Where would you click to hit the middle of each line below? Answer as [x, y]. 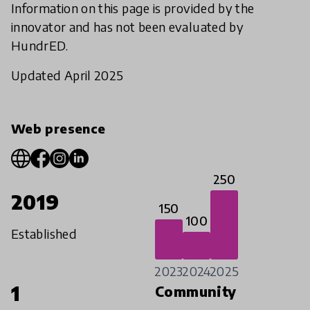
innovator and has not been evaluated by [128, 27]
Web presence [58, 129]
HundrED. [39, 46]
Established [44, 234]
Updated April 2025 [67, 75]
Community [196, 291]
